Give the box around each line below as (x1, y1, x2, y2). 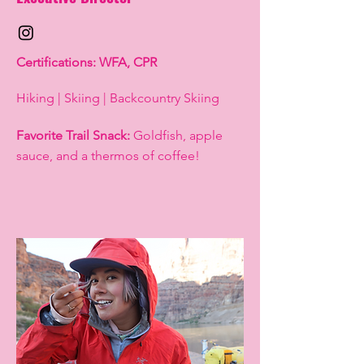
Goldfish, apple (130, 128, 223, 144)
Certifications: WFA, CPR (16, 54, 157, 71)
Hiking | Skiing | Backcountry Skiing (16, 90, 226, 106)
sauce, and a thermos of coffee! (16, 148, 200, 164)
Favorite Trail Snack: (16, 128, 130, 144)
